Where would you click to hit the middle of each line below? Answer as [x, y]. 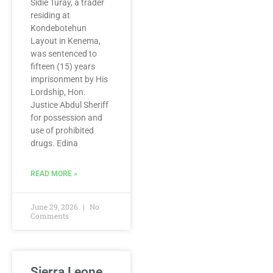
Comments [50, 216]
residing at [50, 15]
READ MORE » [54, 174]
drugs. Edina [54, 143]
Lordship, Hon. [58, 92]
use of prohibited [62, 130]
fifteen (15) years [63, 66]
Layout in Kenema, [66, 41]
